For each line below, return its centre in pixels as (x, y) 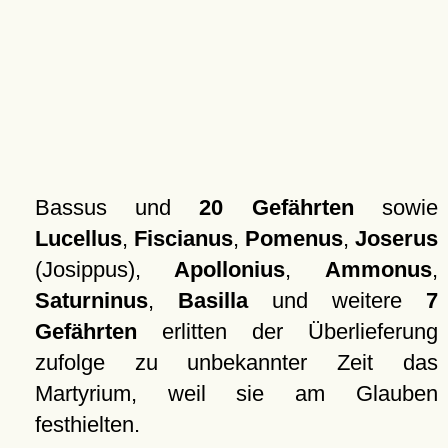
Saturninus (91, 300)
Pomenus (293, 238)
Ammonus (378, 269)
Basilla (212, 300)
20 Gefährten (276, 207)
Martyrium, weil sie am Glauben (236, 393)
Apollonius (230, 269)
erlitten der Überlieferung (287, 331)
